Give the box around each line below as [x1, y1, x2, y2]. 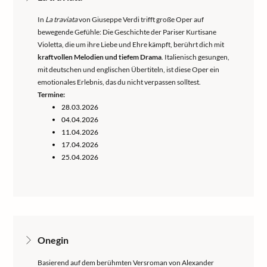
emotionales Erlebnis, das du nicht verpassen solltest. [38, 77, 201, 86]
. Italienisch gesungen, [162, 52, 229, 61]
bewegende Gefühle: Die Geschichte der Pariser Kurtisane [38, 27, 216, 36]
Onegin [38, 234, 69, 246]
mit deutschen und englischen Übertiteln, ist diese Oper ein [38, 65, 219, 74]
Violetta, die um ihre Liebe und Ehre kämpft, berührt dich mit [38, 40, 224, 49]
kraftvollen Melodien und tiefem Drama [38, 52, 162, 61]
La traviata [45, 15, 77, 24]
